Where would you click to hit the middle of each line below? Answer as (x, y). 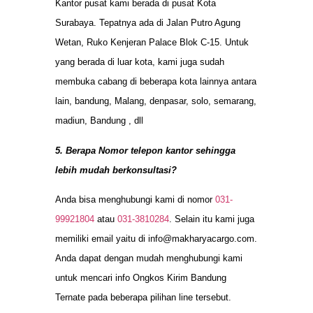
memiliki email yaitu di (102, 239)
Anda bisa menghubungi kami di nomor (135, 200)
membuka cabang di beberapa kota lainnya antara (156, 82)
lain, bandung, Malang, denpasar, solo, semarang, (156, 101)
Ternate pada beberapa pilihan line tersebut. (143, 298)
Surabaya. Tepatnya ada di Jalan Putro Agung (148, 23)
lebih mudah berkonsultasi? (116, 170)
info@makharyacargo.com (201, 239)
